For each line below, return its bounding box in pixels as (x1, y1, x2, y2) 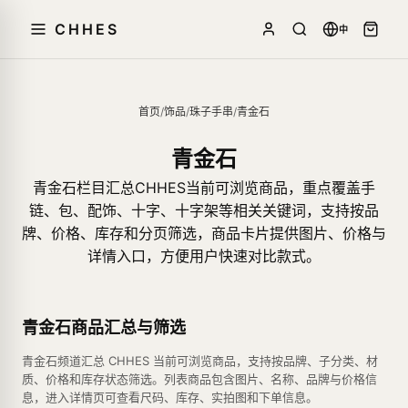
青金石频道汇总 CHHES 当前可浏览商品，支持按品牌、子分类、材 (22, 353, 378, 368)
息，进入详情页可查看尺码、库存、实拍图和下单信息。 (22, 390, 318, 404)
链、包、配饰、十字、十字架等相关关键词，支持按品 (29, 201, 379, 219)
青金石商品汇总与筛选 (22, 318, 186, 337)
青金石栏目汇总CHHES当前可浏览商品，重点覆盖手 (33, 178, 375, 197)
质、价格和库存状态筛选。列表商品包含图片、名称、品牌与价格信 (22, 372, 377, 386)
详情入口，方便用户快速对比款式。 (87, 247, 321, 265)
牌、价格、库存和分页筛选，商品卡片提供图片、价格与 (22, 224, 386, 242)
